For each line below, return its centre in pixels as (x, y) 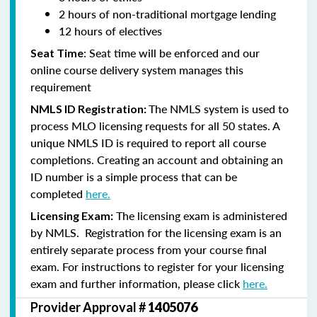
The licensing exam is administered (200, 215)
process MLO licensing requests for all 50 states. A (155, 125)
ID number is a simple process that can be (134, 176)
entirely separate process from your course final (149, 249)
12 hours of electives (110, 30)
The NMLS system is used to (219, 108)
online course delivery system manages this (137, 69)
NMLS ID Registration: (90, 108)
